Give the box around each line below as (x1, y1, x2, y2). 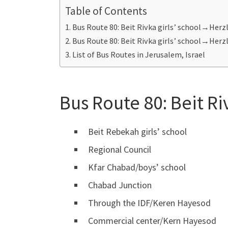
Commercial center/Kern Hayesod (88, 214, 216, 226)
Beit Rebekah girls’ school (88, 125, 187, 137)
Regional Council (88, 143, 151, 155)
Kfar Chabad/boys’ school (88, 161, 186, 173)
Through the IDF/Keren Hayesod (88, 196, 211, 209)
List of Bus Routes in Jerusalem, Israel (72, 49, 206, 60)
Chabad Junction (88, 179, 152, 191)
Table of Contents (65, 4, 147, 18)
